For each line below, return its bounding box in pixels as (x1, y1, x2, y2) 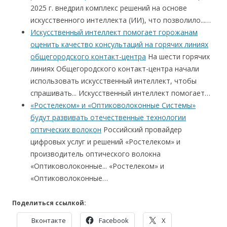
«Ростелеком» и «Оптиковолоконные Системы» (30, 100, 196, 110)
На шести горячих (146, 52, 210, 61)
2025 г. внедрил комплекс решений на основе (30, 3, 187, 13)
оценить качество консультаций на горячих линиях (30, 40, 208, 49)
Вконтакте (31, 216, 66, 225)
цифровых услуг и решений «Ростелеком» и (30, 137, 180, 146)
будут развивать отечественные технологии (30, 112, 186, 122)
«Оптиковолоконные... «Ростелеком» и (30, 161, 164, 171)
